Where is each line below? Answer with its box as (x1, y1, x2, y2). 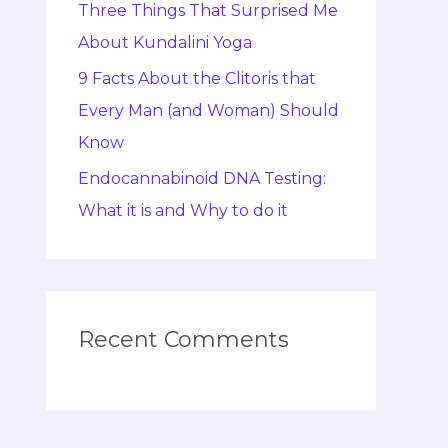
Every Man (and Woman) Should (78, 101, 339, 121)
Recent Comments (78, 326, 289, 354)
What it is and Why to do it (78, 201, 288, 221)
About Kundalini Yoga (78, 33, 252, 53)
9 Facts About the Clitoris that (78, 69, 316, 89)
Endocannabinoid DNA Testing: (78, 169, 326, 189)
